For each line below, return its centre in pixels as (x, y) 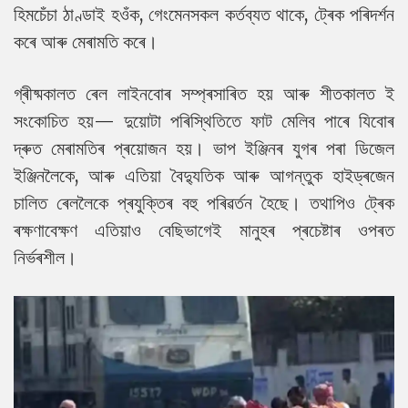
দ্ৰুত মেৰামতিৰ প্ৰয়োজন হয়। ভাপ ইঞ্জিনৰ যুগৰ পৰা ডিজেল (204, 148)
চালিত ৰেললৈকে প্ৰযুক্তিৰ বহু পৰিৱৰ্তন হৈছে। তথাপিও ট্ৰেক (204, 203)
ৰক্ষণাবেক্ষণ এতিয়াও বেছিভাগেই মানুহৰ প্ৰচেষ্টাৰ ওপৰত (204, 230)
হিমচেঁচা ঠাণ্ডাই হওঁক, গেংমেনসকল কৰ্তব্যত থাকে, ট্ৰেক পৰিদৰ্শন (204, 14)
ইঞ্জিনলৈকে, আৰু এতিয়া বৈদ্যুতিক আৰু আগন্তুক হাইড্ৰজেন (204, 175)
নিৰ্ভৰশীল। (45, 257)
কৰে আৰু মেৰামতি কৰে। (86, 41)
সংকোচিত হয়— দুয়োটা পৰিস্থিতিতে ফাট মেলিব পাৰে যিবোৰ (204, 121)
